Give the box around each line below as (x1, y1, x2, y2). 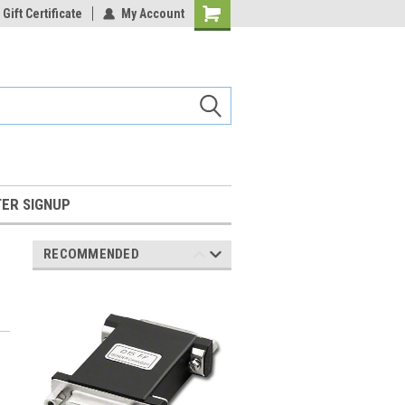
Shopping (194, 7, 247, 22)
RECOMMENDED (43, 246, 139, 262)
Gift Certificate (3, 6, 82, 21)
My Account (121, 6, 184, 21)
